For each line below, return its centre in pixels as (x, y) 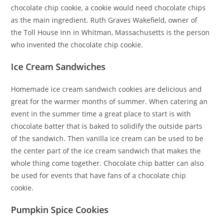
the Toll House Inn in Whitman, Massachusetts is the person (110, 33)
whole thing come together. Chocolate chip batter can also (108, 163)
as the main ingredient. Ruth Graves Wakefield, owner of (104, 20)
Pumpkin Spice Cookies (60, 210)
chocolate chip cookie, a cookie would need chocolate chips (109, 8)
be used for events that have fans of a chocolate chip (99, 176)
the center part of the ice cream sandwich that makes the (106, 151)
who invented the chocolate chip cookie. (77, 45)
